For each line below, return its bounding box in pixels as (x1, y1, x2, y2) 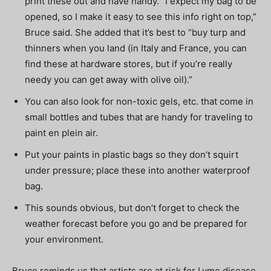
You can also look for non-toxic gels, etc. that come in (25, 95, 253, 107)
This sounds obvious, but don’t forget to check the (25, 201, 240, 214)
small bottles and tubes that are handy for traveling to (25, 111, 253, 123)
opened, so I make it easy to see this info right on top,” (25, 10, 256, 22)
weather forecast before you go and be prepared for (25, 217, 247, 229)
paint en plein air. (25, 126, 98, 139)
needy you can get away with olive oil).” (25, 73, 192, 85)
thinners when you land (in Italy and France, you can (25, 42, 247, 54)
